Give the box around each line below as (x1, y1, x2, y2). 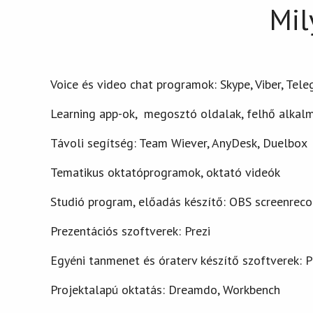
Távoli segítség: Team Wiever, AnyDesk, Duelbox (50, 135, 307, 152)
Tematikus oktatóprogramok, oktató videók (50, 164, 280, 181)
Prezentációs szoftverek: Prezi (50, 223, 210, 240)
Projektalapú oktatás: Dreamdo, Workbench (50, 282, 280, 298)
